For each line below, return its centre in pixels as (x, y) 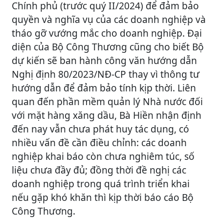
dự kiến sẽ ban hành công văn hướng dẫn (104, 60)
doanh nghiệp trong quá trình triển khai (101, 183)
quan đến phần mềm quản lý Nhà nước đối (107, 101)
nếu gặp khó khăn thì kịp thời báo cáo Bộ (103, 197)
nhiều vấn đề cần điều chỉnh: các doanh (99, 142)
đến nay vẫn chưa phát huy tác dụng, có (100, 129)
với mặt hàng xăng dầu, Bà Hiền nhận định (107, 115)
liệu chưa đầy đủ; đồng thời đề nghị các (99, 170)
